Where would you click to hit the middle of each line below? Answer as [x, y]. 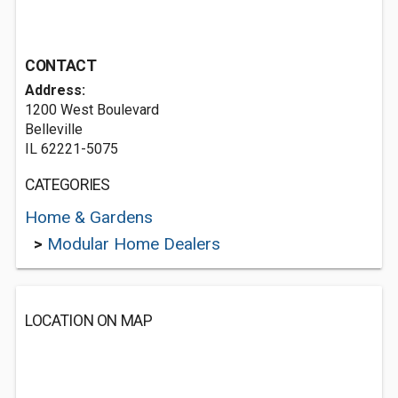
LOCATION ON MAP [89, 321]
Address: [55, 90]
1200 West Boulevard [92, 110]
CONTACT [61, 66]
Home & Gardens [89, 217]
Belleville [54, 129]
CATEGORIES [68, 185]
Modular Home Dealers [134, 244]
